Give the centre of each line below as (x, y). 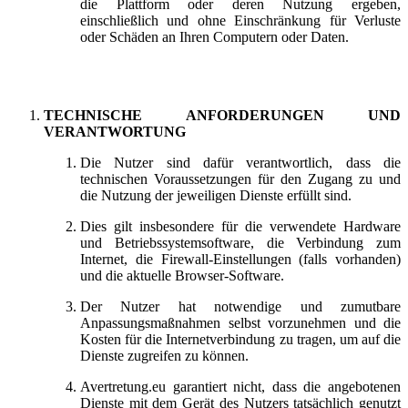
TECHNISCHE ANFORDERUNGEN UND (222, 115)
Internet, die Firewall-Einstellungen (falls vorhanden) (240, 259)
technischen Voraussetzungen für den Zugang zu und (240, 178)
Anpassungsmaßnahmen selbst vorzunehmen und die (240, 322)
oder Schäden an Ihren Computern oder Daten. (216, 36)
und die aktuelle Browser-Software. (184, 275)
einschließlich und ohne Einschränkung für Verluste (240, 20)
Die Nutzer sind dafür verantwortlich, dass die (240, 162)
